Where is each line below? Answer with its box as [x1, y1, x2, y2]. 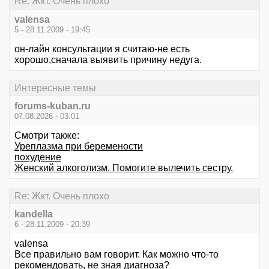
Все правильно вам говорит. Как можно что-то [14, 249, 219, 260]
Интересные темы [14, 82, 96, 93]
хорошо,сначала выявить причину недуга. [14, 54, 202, 65]
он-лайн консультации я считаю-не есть [14, 43, 190, 54]
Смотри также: [14, 130, 79, 141]
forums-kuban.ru [14, 101, 91, 111]
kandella [14, 209, 53, 220]
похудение [14, 152, 61, 162]
